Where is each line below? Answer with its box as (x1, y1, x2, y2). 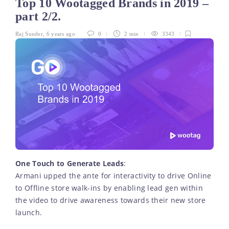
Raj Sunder (15, 31, 43, 37)
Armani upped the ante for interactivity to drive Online (15, 171, 212, 180)
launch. (15, 208, 42, 217)
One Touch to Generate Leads (15, 158, 124, 168)
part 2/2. (15, 10, 65, 24)
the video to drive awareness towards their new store (15, 195, 206, 205)
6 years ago (46, 31, 75, 37)
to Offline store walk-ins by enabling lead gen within (15, 183, 203, 193)
